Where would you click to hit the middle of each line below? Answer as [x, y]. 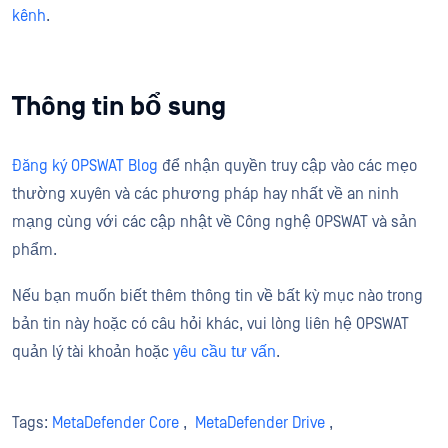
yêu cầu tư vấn [224, 352]
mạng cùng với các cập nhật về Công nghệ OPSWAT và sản [214, 222]
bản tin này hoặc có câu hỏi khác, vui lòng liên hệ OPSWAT [210, 324]
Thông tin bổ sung [119, 106]
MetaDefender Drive [260, 423]
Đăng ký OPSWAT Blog [85, 166]
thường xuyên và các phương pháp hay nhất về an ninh [205, 194]
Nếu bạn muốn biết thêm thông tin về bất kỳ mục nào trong [217, 296]
